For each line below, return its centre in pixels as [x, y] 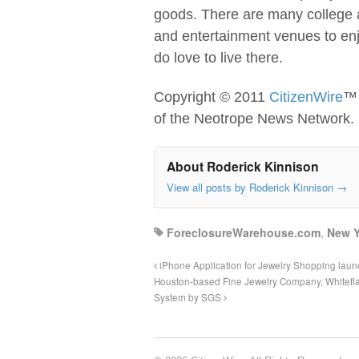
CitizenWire [306, 97]
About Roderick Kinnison [243, 167]
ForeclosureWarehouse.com [244, 233]
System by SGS [189, 298]
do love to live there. [218, 58]
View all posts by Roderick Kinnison [252, 187]
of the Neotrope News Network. [254, 118]
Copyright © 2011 [212, 97]
